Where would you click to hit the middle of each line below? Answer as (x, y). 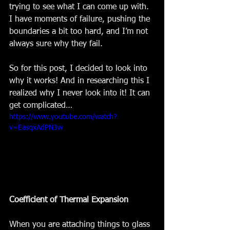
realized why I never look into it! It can (81, 93)
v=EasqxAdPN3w (36, 128)
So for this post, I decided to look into (80, 69)
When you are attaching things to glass (81, 225)
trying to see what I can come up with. (80, 7)
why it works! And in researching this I (81, 81)
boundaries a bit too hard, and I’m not (80, 32)
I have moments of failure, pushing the (81, 20)
